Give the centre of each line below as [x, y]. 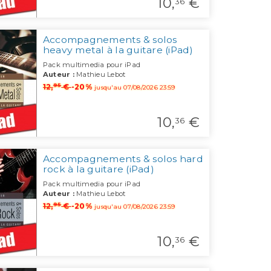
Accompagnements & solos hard [123, 159]
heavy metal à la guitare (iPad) [118, 50]
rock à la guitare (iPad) [98, 169]
